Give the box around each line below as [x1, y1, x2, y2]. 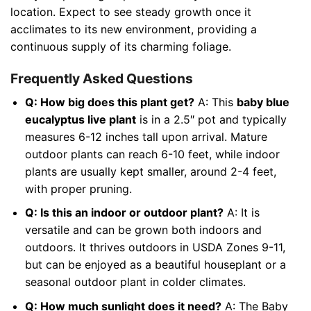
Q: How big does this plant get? [24, 94, 194, 109]
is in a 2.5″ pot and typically [135, 112, 287, 126]
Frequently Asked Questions [10, 69, 193, 87]
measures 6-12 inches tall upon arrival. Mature [24, 129, 267, 144]
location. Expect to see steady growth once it [10, 5, 251, 19]
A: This [194, 94, 237, 109]
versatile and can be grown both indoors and [24, 223, 262, 237]
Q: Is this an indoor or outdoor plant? [24, 205, 224, 220]
